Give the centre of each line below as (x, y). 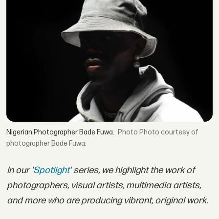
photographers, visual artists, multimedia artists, (104, 185)
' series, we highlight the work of (132, 170)
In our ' (20, 170)
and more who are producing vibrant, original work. (107, 200)
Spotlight (51, 170)
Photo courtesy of (169, 132)
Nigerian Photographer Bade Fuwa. (61, 132)
